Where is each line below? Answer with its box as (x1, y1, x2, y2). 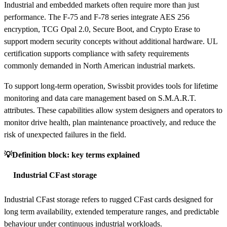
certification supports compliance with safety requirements (4, 49, 189, 58)
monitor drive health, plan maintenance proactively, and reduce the (4, 118, 216, 127)
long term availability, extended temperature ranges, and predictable (4, 207, 219, 216)
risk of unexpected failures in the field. (4, 130, 126, 139)
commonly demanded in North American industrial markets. (4, 61, 195, 70)
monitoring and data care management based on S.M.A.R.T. (4, 94, 196, 103)
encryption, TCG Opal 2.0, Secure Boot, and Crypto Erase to (4, 25, 200, 34)
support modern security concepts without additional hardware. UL (4, 37, 217, 46)
